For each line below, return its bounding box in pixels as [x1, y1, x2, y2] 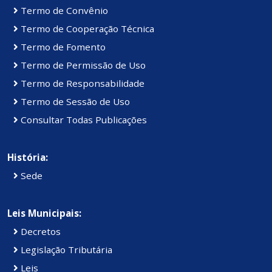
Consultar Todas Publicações [18, 114, 147, 126]
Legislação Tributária [18, 243, 112, 256]
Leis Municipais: [7, 207, 81, 220]
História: [7, 151, 48, 164]
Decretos [18, 225, 61, 238]
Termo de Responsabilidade [18, 77, 144, 90]
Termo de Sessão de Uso [18, 95, 130, 108]
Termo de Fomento [18, 41, 106, 53]
